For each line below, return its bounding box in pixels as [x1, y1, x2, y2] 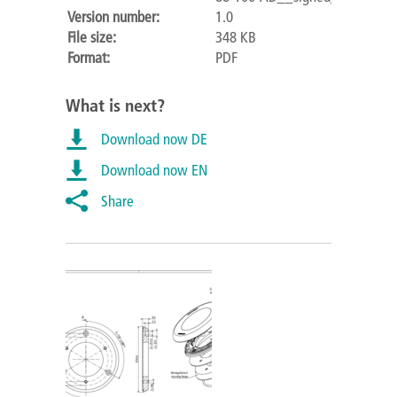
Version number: [67, 7, 160, 26]
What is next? [66, 93, 165, 116]
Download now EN [101, 160, 207, 179]
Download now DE [101, 129, 207, 148]
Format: [67, 48, 110, 66]
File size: [67, 27, 116, 46]
